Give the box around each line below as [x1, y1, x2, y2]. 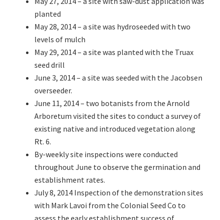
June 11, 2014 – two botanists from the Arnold [34, 98, 190, 109]
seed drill [34, 60, 65, 70]
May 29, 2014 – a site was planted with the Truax [34, 47, 193, 57]
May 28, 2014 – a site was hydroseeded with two [34, 22, 191, 32]
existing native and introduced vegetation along [34, 124, 195, 134]
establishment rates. [34, 175, 105, 185]
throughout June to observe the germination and [34, 162, 200, 172]
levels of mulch [34, 34, 85, 45]
